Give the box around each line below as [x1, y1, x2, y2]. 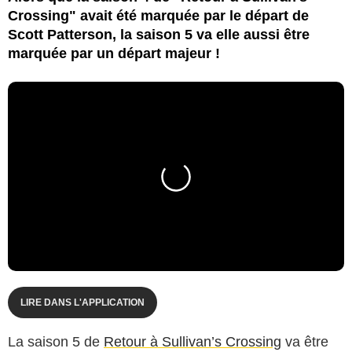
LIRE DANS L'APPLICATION [20, 296, 145, 308]
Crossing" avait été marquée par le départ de [8, 7, 309, 24]
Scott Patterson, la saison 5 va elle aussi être [8, 26, 310, 42]
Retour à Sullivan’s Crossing [104, 333, 281, 350]
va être [281, 333, 328, 350]
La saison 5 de [8, 333, 104, 350]
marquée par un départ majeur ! [8, 45, 220, 61]
